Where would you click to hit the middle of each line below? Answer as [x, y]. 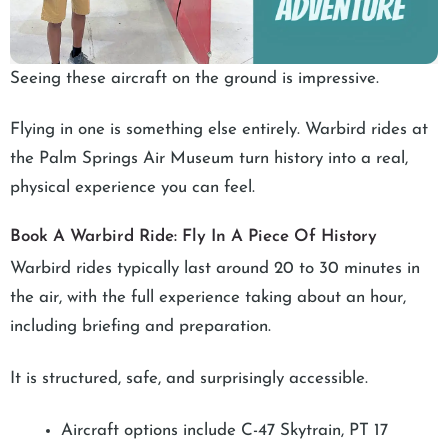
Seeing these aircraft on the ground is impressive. [197, 78]
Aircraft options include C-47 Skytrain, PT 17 [224, 431]
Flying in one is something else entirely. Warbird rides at [219, 130]
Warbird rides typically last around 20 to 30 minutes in [215, 269]
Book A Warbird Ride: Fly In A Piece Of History [193, 237]
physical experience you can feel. [132, 188]
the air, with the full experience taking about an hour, [208, 298]
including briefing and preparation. [143, 327]
